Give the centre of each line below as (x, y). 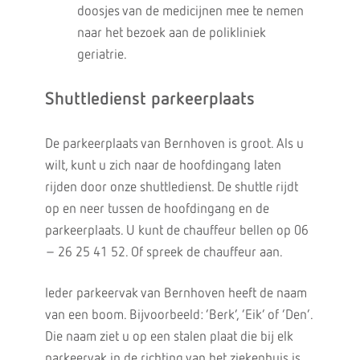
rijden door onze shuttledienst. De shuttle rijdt (171, 188)
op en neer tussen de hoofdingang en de (157, 209)
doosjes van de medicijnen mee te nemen (190, 12)
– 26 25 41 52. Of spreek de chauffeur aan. (164, 253)
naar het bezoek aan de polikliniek (171, 33)
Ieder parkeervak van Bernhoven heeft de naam (176, 294)
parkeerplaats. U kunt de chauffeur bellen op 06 (176, 231)
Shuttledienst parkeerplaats (149, 100)
